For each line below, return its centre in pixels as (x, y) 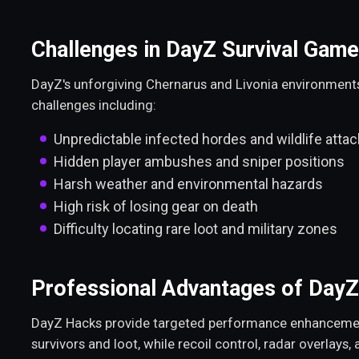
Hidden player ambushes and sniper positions (199, 162)
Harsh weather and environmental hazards (188, 184)
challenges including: (94, 105)
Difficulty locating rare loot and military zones (196, 229)
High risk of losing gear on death (156, 207)
